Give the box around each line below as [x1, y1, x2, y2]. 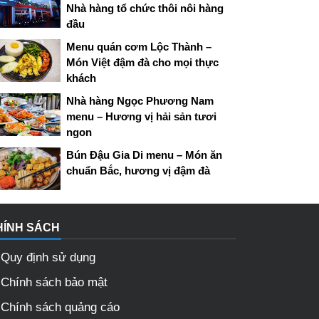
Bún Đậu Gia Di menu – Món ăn [66, 148, 223, 161]
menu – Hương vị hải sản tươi [66, 110, 217, 122]
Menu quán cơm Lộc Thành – [66, 40, 212, 53]
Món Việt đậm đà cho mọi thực [66, 56, 219, 68]
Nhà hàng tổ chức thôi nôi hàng [66, 1, 224, 14]
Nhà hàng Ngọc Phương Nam [66, 94, 214, 107]
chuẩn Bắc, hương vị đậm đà [66, 164, 211, 177]
